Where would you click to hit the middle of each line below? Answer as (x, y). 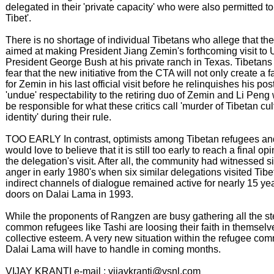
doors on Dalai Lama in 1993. (69, 194)
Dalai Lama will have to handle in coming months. (113, 249)
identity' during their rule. (58, 117)
